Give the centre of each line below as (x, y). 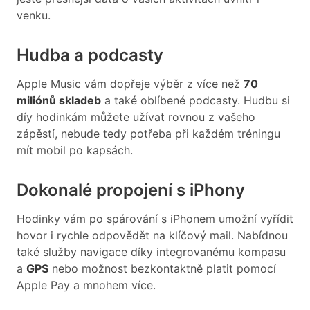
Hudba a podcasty (90, 55)
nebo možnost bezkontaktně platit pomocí (162, 269)
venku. (34, 16)
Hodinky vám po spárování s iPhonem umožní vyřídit (155, 219)
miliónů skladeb (59, 101)
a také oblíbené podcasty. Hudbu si (195, 101)
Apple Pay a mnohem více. (86, 285)
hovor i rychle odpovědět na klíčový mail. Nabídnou (152, 236)
